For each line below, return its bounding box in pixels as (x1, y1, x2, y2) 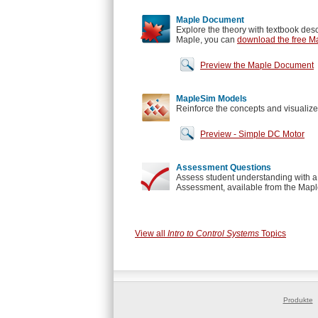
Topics (259, 229, 286, 238)
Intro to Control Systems (168, 229, 259, 238)
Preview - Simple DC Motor (200, 129, 305, 139)
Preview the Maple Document (200, 60, 314, 70)
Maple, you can (176, 35, 237, 45)
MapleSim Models (176, 94, 247, 104)
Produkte (283, 296, 313, 304)
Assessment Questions (176, 163, 271, 172)
